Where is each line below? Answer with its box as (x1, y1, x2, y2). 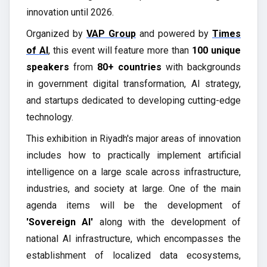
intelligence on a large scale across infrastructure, (26, 166, 241, 178)
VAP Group (86, 27, 136, 39)
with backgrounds (162, 61, 241, 73)
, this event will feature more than (48, 44, 193, 56)
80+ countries (97, 61, 162, 73)
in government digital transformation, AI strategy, (26, 77, 241, 89)
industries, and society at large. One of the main (26, 182, 241, 194)
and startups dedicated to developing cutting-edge (26, 94, 241, 106)
